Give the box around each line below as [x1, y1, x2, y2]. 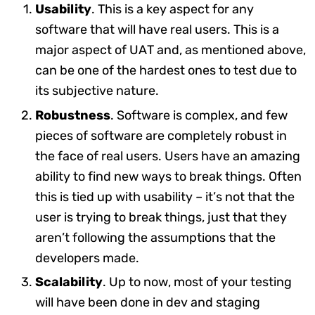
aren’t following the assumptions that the [35, 229, 276, 245]
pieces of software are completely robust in [35, 127, 287, 143]
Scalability [35, 274, 103, 290]
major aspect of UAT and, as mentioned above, [35, 42, 306, 58]
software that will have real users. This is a [35, 22, 279, 38]
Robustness [35, 107, 110, 123]
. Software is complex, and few [110, 107, 288, 123]
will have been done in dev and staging [35, 295, 260, 311]
